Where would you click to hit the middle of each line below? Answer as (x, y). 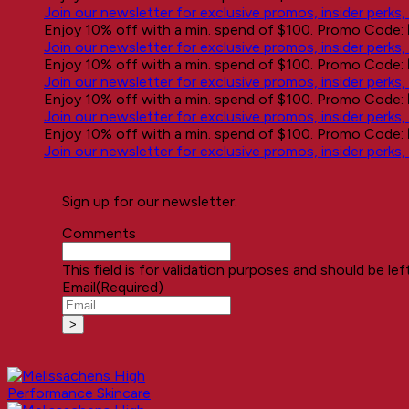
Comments (99, 233)
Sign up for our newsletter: (150, 201)
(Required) (130, 287)
